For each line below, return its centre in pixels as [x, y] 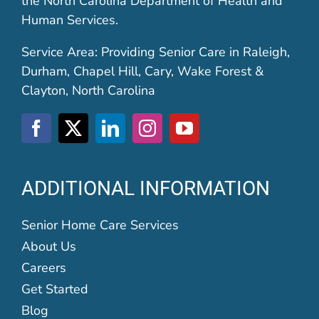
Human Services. [69, 20]
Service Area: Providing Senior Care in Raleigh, [155, 52]
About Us [48, 247]
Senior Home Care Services [100, 225]
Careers [43, 268]
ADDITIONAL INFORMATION [145, 189]
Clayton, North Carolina [88, 91]
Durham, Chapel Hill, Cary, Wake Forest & [142, 72]
